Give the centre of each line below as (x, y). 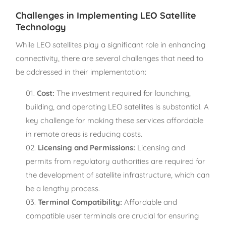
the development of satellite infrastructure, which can (118, 175)
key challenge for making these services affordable (115, 120)
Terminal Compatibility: (80, 202)
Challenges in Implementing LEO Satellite (106, 15)
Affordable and (150, 202)
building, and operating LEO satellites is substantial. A (118, 106)
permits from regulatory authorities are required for (116, 161)
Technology (41, 27)
